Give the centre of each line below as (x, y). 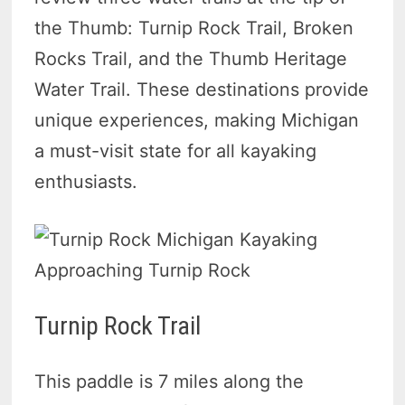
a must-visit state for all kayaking (176, 151)
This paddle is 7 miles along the (170, 382)
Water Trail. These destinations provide (202, 90)
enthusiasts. (86, 182)
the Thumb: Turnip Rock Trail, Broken (194, 28)
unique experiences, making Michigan (197, 121)
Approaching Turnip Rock (143, 271)
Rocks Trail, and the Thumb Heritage (191, 59)
